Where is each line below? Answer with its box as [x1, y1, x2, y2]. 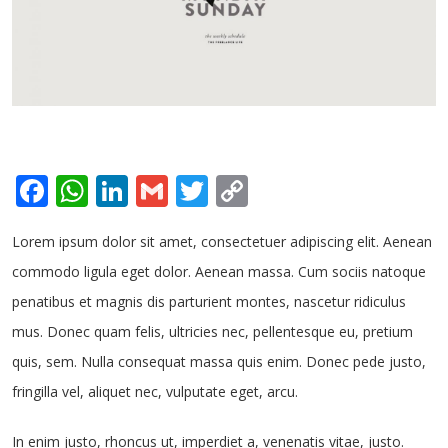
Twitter [208, 168, 315, 212]
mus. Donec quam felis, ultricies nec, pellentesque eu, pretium [12, 321, 413, 341]
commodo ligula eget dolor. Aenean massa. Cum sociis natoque [12, 261, 426, 281]
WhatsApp [88, 168, 242, 212]
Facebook [48, 168, 189, 212]
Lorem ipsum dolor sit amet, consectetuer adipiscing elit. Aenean [12, 231, 432, 251]
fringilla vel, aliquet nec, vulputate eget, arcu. [12, 381, 298, 401]
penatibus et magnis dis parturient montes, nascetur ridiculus [12, 291, 406, 311]
